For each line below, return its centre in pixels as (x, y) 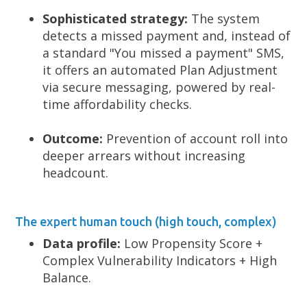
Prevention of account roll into (196, 138)
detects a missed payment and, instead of (167, 36)
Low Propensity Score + (192, 243)
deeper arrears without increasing (144, 156)
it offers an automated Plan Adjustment (160, 70)
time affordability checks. (118, 104)
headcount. (76, 173)
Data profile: (82, 243)
